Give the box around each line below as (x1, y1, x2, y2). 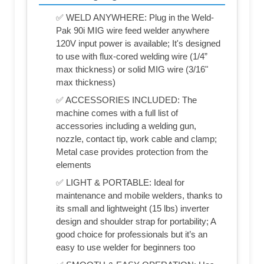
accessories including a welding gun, (56, 121, 196, 131)
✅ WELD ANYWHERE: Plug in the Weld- (56, 12, 214, 23)
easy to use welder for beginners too (56, 242, 195, 253)
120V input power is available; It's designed (56, 38, 220, 49)
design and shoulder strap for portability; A (56, 216, 216, 227)
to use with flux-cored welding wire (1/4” (56, 51, 207, 62)
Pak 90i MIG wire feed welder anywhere (56, 25, 209, 36)
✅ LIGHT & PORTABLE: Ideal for (56, 177, 184, 188)
